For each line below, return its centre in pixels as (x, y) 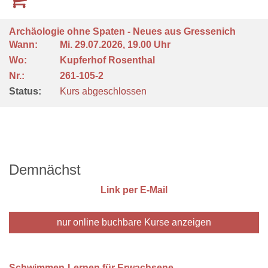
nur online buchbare (99, 222)
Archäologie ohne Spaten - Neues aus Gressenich (124, 31)
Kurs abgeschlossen (103, 91)
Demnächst (45, 170)
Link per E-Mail (134, 190)
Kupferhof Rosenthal (109, 60)
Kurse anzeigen (176, 222)
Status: (25, 91)
